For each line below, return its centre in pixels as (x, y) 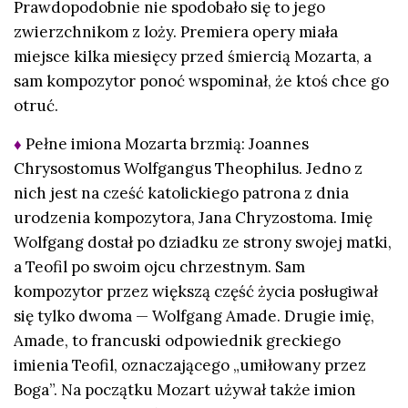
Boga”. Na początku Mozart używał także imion (185, 389)
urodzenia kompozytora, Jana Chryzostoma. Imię (193, 217)
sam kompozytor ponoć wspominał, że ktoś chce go (201, 82)
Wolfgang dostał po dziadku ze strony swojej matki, (203, 242)
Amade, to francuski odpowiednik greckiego (177, 340)
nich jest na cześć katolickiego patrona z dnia (181, 193)
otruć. (36, 106)
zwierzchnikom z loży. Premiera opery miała (176, 32)
